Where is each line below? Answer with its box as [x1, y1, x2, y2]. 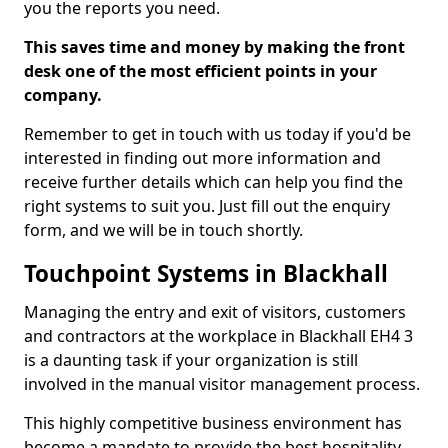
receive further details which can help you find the [24, 171, 403, 193]
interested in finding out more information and [24, 147, 381, 169]
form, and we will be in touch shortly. [24, 219, 307, 241]
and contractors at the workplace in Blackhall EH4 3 [24, 325, 413, 347]
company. [24, 84, 102, 106]
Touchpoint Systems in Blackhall [24, 258, 394, 289]
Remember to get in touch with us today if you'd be [24, 123, 411, 145]
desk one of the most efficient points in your [24, 60, 377, 82]
